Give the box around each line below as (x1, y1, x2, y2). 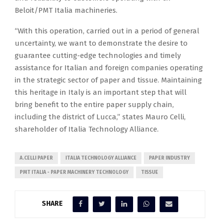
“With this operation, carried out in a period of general (15, 26, 199, 35)
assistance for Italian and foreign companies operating (15, 63, 203, 72)
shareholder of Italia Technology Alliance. (15, 124, 159, 134)
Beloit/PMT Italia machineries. (15, 5, 117, 15)
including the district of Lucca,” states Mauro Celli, (15, 112, 186, 121)
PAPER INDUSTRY (149, 155, 190, 161)
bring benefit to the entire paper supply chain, (15, 100, 174, 109)
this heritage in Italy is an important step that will (15, 87, 187, 97)
